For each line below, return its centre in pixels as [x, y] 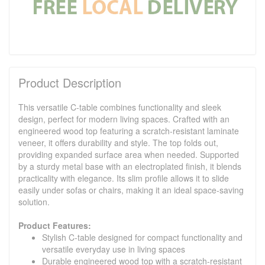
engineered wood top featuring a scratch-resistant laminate [129, 130]
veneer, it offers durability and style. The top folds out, [118, 142]
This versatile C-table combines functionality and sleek [120, 107]
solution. [34, 201]
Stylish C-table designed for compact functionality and [142, 237]
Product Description [70, 82]
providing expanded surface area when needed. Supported [129, 154]
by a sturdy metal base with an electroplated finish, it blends [130, 166]
